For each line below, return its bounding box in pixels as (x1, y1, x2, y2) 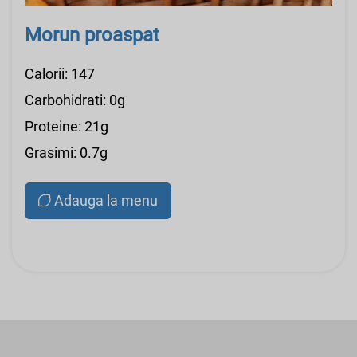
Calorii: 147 (25, 65, 95, 83)
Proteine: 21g (25, 118, 108, 135)
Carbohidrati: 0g (25, 92, 125, 109)
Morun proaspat (25, 24, 159, 47)
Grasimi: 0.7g (25, 144, 108, 162)
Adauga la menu (54, 192, 158, 210)
